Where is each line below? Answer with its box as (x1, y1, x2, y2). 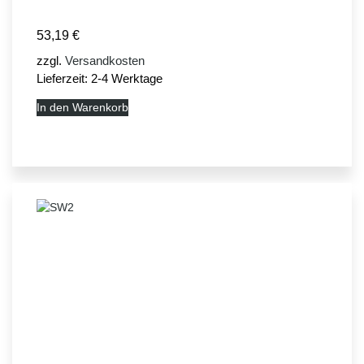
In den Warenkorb (37, 101, 128, 115)
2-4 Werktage (91, 71, 162, 86)
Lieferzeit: (37, 71, 91, 86)
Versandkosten (65, 54, 145, 68)
